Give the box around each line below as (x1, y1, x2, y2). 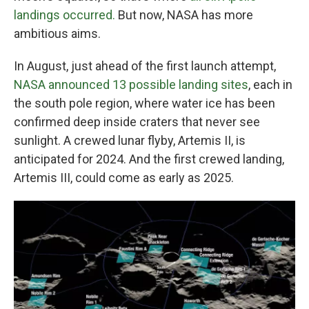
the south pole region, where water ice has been (14, 96, 275, 111)
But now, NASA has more (115, 8, 253, 23)
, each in (248, 77, 292, 92)
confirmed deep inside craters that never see (14, 114, 260, 130)
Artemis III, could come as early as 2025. (14, 170, 234, 186)
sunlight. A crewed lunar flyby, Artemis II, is (14, 133, 246, 148)
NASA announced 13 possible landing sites (14, 77, 248, 92)
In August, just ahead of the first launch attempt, (14, 59, 276, 74)
